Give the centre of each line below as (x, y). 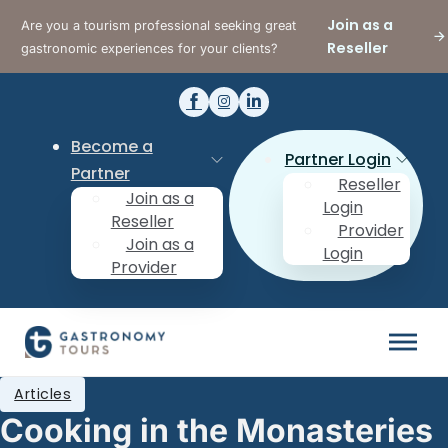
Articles (43, 393)
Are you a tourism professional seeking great (159, 25)
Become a (111, 146)
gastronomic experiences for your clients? (150, 48)
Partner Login (337, 159)
